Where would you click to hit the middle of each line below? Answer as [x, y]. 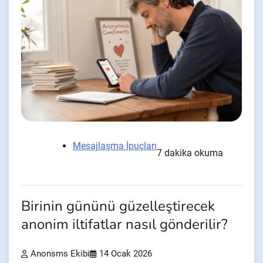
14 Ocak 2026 [126, 254]
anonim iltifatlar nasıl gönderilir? [124, 224]
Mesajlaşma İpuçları [115, 146]
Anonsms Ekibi [60, 254]
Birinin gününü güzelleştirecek [118, 206]
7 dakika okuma [190, 153]
